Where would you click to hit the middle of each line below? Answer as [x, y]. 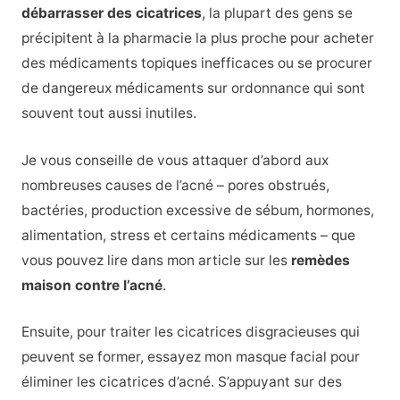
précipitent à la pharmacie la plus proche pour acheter [197, 37]
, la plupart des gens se [277, 12]
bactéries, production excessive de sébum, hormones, [197, 210]
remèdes [320, 260]
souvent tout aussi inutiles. [108, 112]
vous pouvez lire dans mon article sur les [156, 260]
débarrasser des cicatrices [111, 12]
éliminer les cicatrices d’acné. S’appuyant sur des [181, 382]
